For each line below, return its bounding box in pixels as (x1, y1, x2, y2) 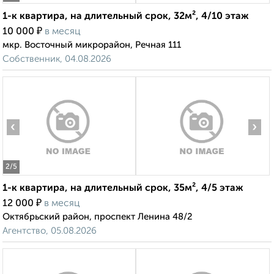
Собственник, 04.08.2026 (2, 54, 111, 64)
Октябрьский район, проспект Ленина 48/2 (2, 212, 193, 222)
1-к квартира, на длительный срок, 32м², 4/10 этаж (2, 12, 249, 22)
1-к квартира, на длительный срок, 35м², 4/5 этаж (2, 183, 243, 194)
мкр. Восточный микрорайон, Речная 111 (2, 40, 181, 50)
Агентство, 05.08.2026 (2, 226, 97, 236)
